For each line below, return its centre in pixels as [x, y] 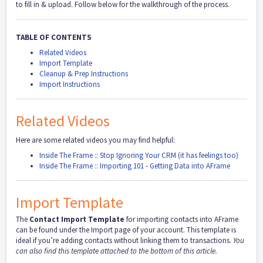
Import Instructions [70, 84]
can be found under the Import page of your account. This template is [126, 230]
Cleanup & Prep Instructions [84, 73]
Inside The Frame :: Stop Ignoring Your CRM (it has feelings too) [139, 155]
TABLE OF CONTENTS [54, 37]
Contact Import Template [77, 219]
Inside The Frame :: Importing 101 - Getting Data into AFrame [135, 166]
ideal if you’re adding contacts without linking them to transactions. [124, 240]
